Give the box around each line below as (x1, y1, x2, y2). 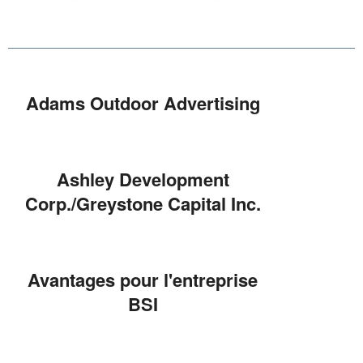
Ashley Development (56, 165, 229, 192)
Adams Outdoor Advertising (25, 89, 260, 116)
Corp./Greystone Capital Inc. (24, 190, 261, 216)
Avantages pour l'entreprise (28, 266, 258, 293)
